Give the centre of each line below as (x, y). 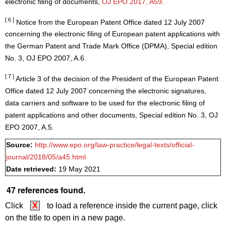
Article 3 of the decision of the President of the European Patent (116, 79)
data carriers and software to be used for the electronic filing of (105, 103)
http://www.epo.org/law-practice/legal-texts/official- (115, 145)
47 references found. (46, 190)
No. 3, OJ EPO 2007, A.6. (46, 59)
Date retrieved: (32, 169)
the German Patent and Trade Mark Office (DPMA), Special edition (111, 46)
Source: (20, 145)
